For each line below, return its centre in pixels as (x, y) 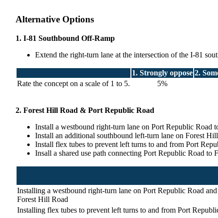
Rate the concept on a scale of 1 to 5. (73, 84)
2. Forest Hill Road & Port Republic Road (85, 110)
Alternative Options (55, 19)
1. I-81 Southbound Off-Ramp (65, 38)
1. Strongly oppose (162, 73)
